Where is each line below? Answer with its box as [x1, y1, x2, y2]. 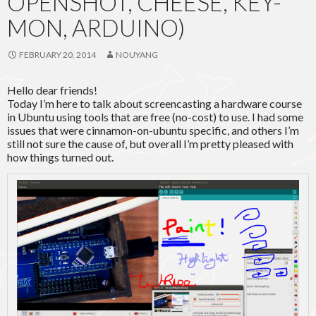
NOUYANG [116, 49, 158, 61]
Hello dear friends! [7, 83, 97, 97]
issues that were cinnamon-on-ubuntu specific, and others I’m [7, 123, 299, 138]
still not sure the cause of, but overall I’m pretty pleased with [7, 137, 293, 151]
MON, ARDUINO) [7, 13, 185, 42]
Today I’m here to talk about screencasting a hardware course [7, 97, 302, 111]
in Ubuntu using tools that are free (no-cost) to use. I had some [7, 110, 303, 124]
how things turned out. [7, 150, 114, 164]
